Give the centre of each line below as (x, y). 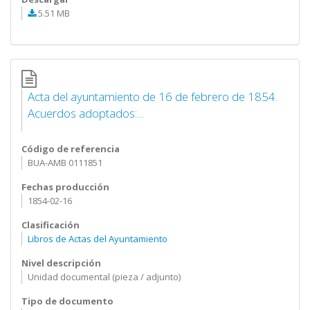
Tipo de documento (67, 301)
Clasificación (51, 225)
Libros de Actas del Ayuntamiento (97, 239)
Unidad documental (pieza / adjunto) (104, 277)
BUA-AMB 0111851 (65, 163)
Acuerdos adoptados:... (85, 113)
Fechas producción (65, 187)
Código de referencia (71, 149)
